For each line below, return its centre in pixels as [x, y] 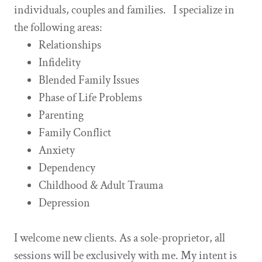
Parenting [61, 116]
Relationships [70, 45]
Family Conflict [75, 133]
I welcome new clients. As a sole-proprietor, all [120, 238]
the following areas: [62, 28]
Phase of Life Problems [90, 98]
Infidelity [60, 63]
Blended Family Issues [89, 80]
